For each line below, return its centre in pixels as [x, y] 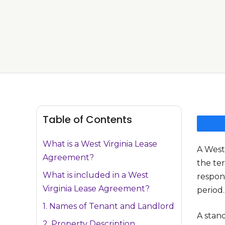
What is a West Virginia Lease [100, 144]
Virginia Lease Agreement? [96, 189]
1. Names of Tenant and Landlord [108, 206]
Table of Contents [87, 120]
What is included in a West [96, 175]
